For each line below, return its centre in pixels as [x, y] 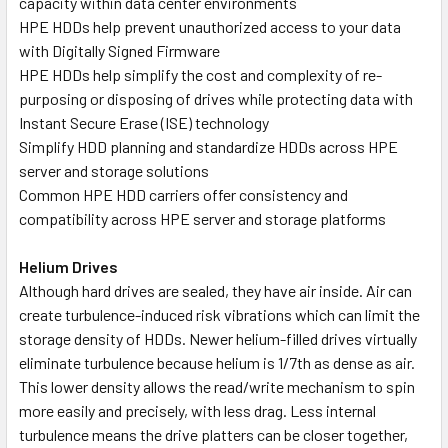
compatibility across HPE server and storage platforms [202, 218]
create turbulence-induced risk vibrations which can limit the [219, 314]
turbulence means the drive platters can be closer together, [213, 434]
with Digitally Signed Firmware [119, 50]
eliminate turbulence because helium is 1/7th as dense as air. [217, 362]
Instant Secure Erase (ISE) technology [144, 122]
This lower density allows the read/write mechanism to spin [217, 386]
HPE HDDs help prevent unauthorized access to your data [210, 26]
